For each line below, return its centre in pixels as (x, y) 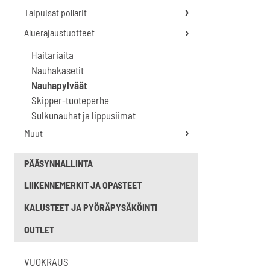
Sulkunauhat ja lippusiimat (83, 115)
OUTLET (39, 230)
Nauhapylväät (59, 85)
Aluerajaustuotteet (59, 33)
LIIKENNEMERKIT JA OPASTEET (83, 185)
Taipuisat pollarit (55, 12)
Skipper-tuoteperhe (70, 100)
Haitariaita (52, 55)
